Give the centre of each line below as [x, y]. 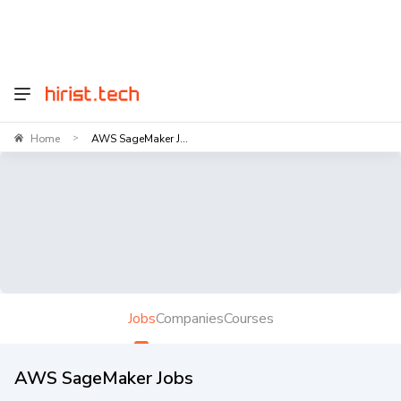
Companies [189, 318]
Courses [248, 318]
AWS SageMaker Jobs [104, 378]
